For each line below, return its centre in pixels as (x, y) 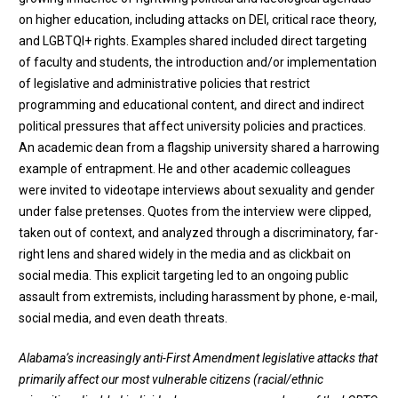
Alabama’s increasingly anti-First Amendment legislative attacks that (198, 358)
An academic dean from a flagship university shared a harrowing (199, 148)
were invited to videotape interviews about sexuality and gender (197, 191)
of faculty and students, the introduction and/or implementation (198, 63)
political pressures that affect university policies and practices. (192, 127)
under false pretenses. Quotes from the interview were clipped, (195, 212)
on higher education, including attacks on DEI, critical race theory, (198, 20)
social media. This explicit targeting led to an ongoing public (183, 276)
